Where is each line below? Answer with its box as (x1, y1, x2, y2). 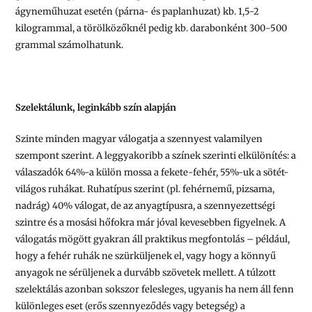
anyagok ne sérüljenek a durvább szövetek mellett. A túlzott (15, 266, 276, 279)
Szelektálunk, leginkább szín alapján (15, 102, 177, 114)
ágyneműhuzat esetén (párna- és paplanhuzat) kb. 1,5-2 (15, 6, 260, 18)
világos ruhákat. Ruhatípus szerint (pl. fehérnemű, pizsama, (15, 182, 275, 195)
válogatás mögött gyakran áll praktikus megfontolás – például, (15, 233, 290, 245)
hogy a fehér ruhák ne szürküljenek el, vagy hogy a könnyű (15, 249, 276, 262)
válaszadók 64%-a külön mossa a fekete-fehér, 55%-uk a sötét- (15, 166, 290, 178)
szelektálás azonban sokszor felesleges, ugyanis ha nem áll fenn (15, 283, 295, 295)
